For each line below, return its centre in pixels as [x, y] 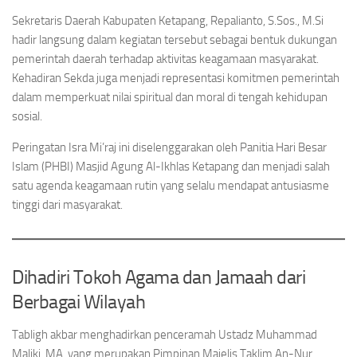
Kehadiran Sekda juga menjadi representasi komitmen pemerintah [176, 78]
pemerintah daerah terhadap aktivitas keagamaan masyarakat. [165, 59]
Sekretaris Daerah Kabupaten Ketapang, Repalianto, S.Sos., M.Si [168, 21]
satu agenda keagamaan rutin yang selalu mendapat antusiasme [171, 186]
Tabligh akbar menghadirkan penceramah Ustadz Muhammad [165, 335]
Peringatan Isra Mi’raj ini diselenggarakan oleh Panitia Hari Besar [169, 147]
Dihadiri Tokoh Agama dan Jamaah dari [159, 277]
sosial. [27, 116]
